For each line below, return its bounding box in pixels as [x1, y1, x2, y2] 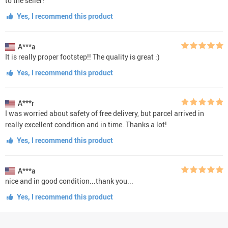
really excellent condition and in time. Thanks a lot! [5, 119, 167, 129]
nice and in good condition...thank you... [5, 176, 133, 186]
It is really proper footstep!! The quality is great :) [5, 51, 160, 62]
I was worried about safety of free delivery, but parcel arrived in [5, 108, 204, 118]
